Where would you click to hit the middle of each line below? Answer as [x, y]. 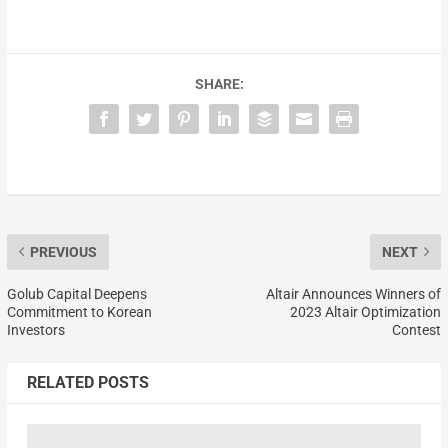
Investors [35, 329]
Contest [417, 329]
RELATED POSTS [87, 382]
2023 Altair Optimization [366, 311]
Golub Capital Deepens [76, 293]
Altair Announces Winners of [354, 293]
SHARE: [219, 83]
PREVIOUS [63, 251]
